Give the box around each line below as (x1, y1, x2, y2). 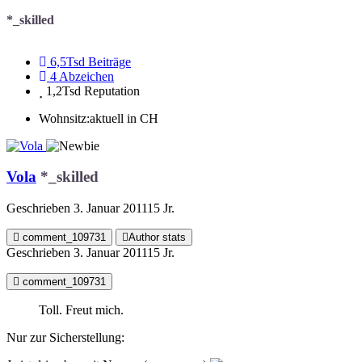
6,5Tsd (50, 54, 85, 69)
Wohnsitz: (39, 111, 90, 125)
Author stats (128, 230, 186, 243)
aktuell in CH (90, 111, 158, 125)
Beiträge (88, 54, 131, 69)
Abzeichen (59, 69, 114, 83)
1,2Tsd (46, 83, 81, 98)
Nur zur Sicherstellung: (6, 330, 124, 344)
